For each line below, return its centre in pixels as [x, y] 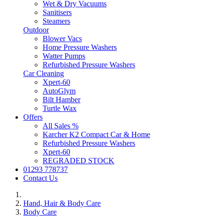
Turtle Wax [60, 108]
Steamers [56, 21]
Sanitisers [57, 13]
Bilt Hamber [62, 100]
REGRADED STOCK [78, 161]
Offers [33, 117]
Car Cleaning [44, 74]
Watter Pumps [64, 56]
